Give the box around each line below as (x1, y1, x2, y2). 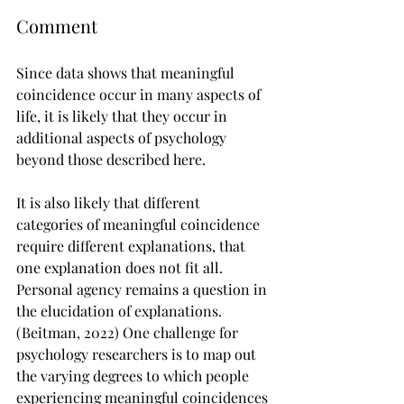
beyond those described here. (16, 150, 206, 169)
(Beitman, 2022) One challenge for (16, 323, 242, 342)
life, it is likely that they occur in (16, 106, 231, 125)
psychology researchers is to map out (16, 344, 260, 363)
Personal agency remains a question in (16, 280, 271, 298)
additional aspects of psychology (16, 128, 230, 147)
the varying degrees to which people (16, 366, 252, 385)
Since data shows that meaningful (16, 63, 238, 82)
